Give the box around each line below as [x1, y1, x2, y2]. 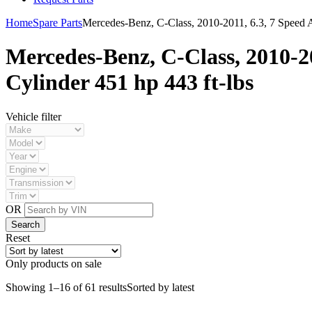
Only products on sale [6, 257, 102, 270]
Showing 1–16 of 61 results [6, 281, 127, 293]
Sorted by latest [127, 281, 194, 293]
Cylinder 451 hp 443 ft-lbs [6, 70, 253, 95]
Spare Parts [33, 17, 82, 29]
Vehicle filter [6, 110, 61, 123]
